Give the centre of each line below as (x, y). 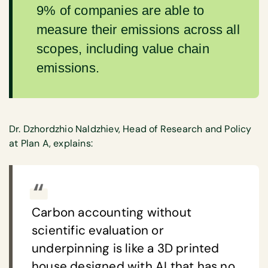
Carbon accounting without (112, 213)
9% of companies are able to (121, 10)
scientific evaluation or (98, 231)
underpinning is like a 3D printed (126, 249)
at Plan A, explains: (52, 144)
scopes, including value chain (123, 48)
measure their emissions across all (138, 29)
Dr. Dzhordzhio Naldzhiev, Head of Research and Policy (130, 129)
